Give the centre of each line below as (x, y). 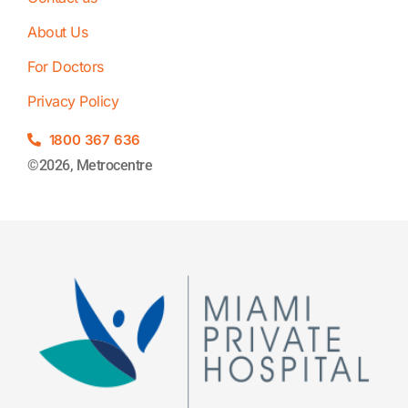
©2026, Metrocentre (90, 165)
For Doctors (66, 66)
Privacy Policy (73, 101)
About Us (57, 31)
